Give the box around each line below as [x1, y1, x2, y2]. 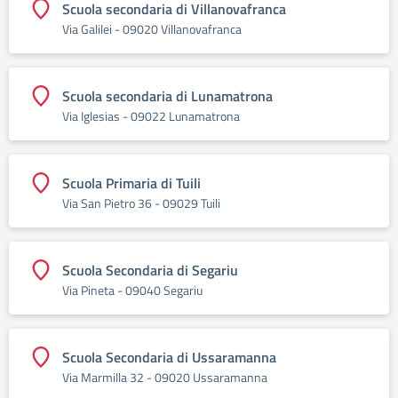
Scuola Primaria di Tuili [62, 172, 201, 194]
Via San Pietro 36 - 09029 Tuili [62, 194, 220, 212]
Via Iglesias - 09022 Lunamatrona [62, 107, 240, 125]
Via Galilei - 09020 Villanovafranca [62, 20, 242, 38]
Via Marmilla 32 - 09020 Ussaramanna [62, 368, 267, 386]
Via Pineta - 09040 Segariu [62, 281, 203, 299]
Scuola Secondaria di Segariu [62, 259, 238, 281]
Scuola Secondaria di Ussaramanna [62, 346, 276, 368]
